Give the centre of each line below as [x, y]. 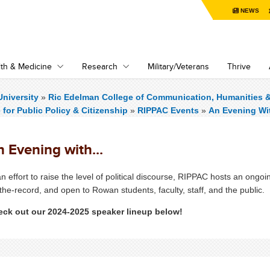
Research [100, 66]
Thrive [239, 66]
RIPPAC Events [168, 110]
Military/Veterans [178, 66]
